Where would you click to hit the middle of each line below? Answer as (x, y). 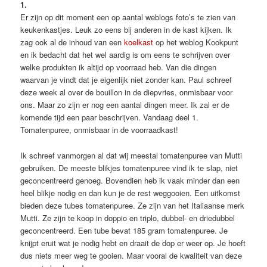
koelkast (139, 42)
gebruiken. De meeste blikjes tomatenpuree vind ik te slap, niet (129, 167)
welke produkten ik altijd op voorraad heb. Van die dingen (119, 67)
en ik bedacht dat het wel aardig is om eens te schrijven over (125, 55)
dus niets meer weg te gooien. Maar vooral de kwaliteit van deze (131, 255)
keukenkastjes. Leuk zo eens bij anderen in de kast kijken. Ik (126, 30)
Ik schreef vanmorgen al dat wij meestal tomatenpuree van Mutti (131, 155)
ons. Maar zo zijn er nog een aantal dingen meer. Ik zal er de (125, 105)
